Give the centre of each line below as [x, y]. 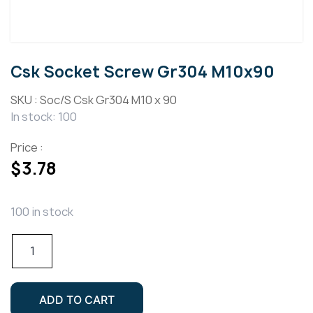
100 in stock [42, 212]
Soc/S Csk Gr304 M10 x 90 [108, 100]
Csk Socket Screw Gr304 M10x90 [143, 72]
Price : [27, 148]
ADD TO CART [77, 300]
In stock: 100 [44, 117]
